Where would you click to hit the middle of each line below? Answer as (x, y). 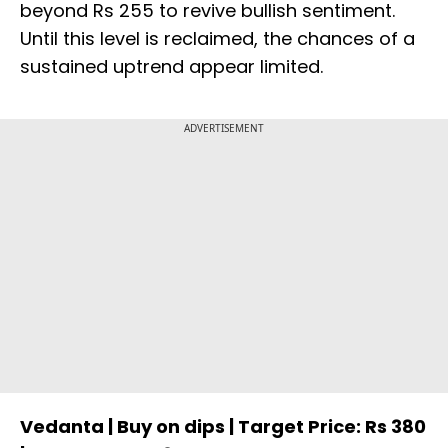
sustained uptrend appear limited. (171, 66)
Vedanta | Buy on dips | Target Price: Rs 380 (223, 426)
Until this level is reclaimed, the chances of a (217, 38)
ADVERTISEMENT (224, 127)
